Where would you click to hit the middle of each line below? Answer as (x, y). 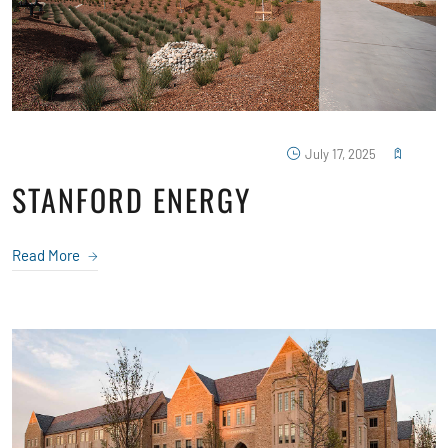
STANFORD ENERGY (131, 199)
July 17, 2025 (340, 153)
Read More (47, 254)
